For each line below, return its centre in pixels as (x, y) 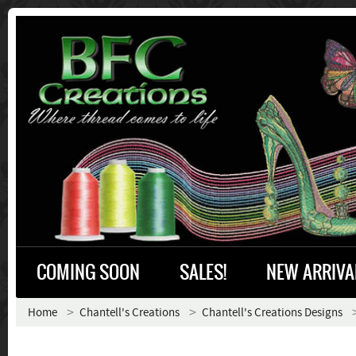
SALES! (203, 272)
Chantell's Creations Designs (272, 313)
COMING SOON (88, 272)
